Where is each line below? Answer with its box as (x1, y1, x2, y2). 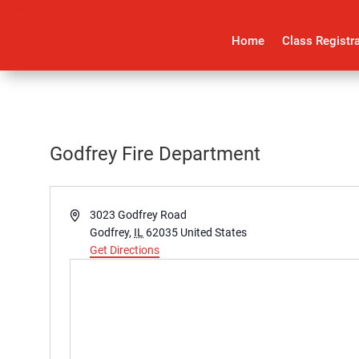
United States (180, 226, 248, 240)
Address (68, 208, 110, 221)
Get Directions (90, 244, 160, 257)
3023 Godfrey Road (90, 208, 188, 222)
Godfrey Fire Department (49, 143, 260, 166)
